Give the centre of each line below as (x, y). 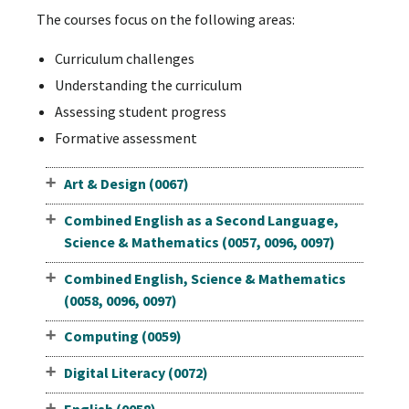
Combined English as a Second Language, (201, 220)
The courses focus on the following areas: (166, 19)
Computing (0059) (122, 336)
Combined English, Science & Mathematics (204, 278)
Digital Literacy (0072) (136, 373)
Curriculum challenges (124, 59)
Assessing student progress (140, 112)
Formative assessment (126, 138)
